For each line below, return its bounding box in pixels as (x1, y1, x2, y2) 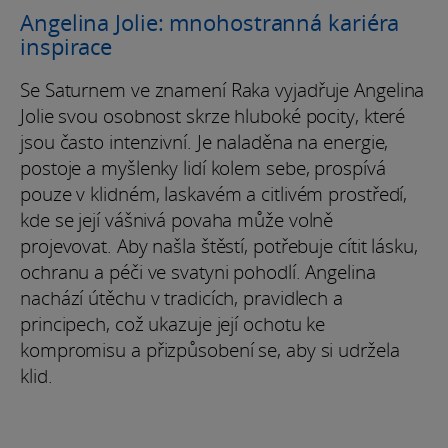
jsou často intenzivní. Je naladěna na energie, (20, 128, 389, 155)
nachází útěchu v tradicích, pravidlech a (20, 284, 343, 311)
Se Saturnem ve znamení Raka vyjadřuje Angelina (20, 76, 425, 103)
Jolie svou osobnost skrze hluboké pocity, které (20, 102, 406, 129)
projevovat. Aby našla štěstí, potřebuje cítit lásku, (20, 232, 418, 259)
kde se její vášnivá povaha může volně (20, 206, 334, 233)
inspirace (20, 30, 113, 61)
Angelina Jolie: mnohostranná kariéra (20, 6, 400, 37)
